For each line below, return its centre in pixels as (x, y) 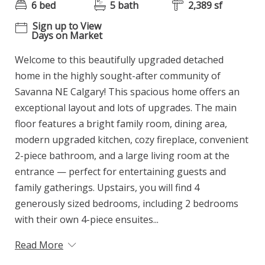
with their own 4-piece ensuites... (87, 220)
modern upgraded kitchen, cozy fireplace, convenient (132, 140)
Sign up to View (67, 26)
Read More (39, 245)
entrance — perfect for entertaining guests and (120, 172)
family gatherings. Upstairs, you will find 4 (107, 188)
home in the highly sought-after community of (118, 76)
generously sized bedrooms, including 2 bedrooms (127, 204)
